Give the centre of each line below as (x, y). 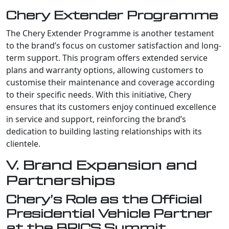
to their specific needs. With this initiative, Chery (99, 94)
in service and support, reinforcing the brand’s (96, 119)
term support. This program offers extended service (107, 58)
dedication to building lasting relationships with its (104, 131)
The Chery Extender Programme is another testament (110, 33)
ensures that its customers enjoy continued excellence (111, 107)
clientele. (23, 143)
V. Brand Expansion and (101, 165)
